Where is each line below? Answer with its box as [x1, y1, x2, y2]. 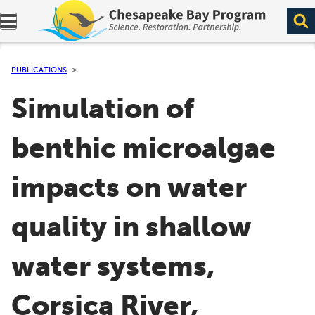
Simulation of [11, 91, 194, 127]
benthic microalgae [11, 131, 276, 166]
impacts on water [11, 170, 247, 205]
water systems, [11, 249, 215, 284]
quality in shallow [11, 210, 252, 245]
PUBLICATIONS [11, 65, 67, 75]
